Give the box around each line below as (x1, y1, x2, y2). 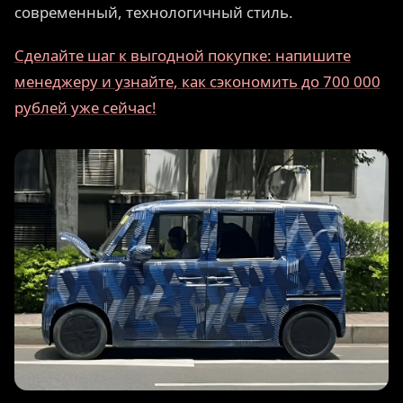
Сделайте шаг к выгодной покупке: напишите (14, 44, 351, 66)
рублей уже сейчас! (14, 96, 157, 118)
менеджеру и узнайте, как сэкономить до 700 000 (14, 70, 381, 92)
